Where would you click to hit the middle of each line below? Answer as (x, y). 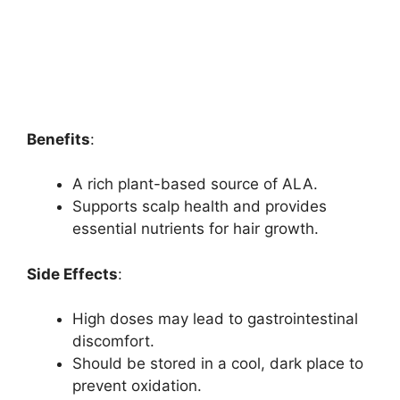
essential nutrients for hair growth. (196, 229)
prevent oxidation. (137, 386)
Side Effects (72, 274)
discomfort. (113, 342)
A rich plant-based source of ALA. (195, 184)
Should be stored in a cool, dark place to (218, 364)
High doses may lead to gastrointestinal (215, 319)
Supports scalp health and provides (200, 207)
